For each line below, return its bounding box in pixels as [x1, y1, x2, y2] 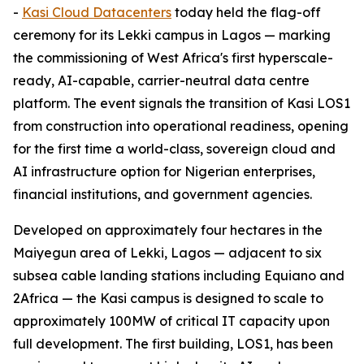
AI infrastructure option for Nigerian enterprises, [13, 163, 315, 180]
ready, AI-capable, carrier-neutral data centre [13, 72, 310, 89]
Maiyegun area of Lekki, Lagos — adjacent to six [13, 245, 322, 261]
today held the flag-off [171, 4, 321, 20]
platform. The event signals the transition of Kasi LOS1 [13, 95, 350, 111]
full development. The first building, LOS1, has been [13, 336, 333, 352]
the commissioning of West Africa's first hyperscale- [13, 50, 333, 66]
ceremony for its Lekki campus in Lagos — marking [13, 27, 331, 43]
